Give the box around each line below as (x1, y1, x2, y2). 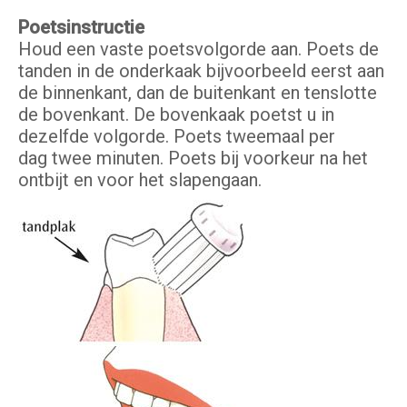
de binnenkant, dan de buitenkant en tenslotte (18, 82, 377, 104)
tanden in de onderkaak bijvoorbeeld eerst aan (18, 60, 384, 83)
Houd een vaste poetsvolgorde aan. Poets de (18, 38, 379, 61)
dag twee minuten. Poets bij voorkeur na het (18, 147, 368, 170)
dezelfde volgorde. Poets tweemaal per (18, 125, 335, 148)
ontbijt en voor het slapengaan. (18, 169, 262, 192)
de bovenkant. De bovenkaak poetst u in (18, 104, 334, 126)
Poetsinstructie (18, 16, 144, 39)
